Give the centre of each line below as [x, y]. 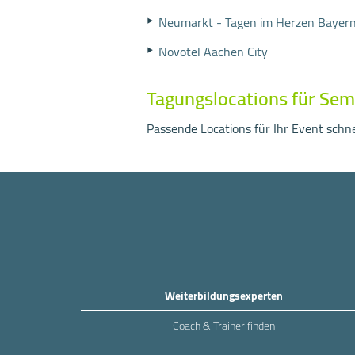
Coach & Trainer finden [223, 326]
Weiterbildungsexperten [223, 296]
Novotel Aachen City [213, 52]
